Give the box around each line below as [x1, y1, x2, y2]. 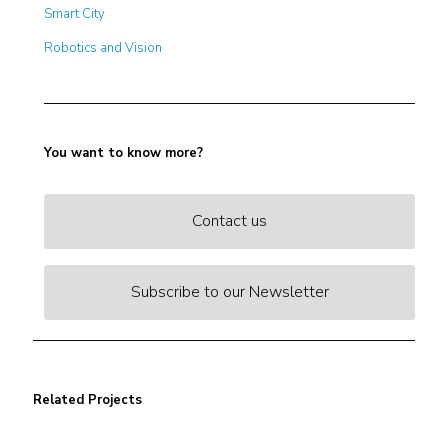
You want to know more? [44, 144, 204, 162]
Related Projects [33, 391, 142, 409]
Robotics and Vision [44, 39, 163, 57]
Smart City [44, 5, 106, 23]
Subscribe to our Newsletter [130, 281, 329, 303]
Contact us [192, 210, 268, 232]
